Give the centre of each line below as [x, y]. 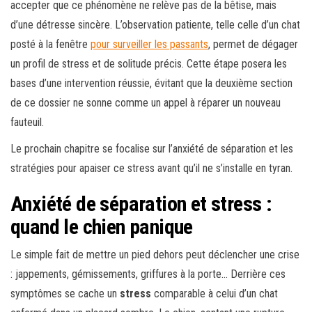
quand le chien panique [102, 227]
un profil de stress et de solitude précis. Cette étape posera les [149, 64]
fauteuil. [27, 123]
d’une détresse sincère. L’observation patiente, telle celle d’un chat [155, 25]
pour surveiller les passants [149, 45]
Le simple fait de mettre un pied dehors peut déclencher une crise [155, 255]
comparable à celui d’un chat [214, 294]
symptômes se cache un [65, 294]
